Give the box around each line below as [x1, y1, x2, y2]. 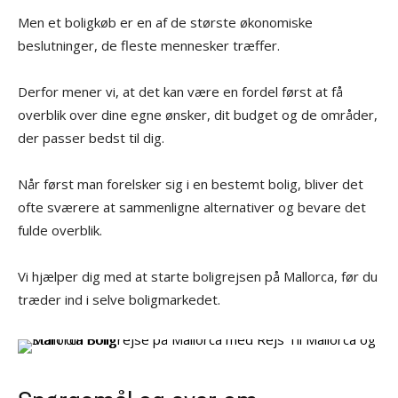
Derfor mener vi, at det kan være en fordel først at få [18, 82, 343, 100]
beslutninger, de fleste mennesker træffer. [18, 36, 280, 54]
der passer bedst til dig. [18, 128, 164, 147]
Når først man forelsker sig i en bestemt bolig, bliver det [18, 174, 363, 193]
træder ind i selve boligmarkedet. [18, 290, 220, 308]
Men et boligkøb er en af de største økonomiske [18, 12, 313, 31]
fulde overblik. [18, 220, 102, 239]
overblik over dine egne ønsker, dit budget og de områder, [18, 105, 378, 123]
